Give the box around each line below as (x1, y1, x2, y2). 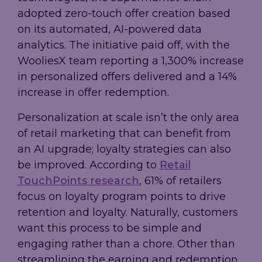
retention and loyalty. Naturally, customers (18, 206, 238, 219)
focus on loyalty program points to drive (18, 190, 226, 204)
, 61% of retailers (139, 174, 222, 188)
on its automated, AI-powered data (18, 23, 202, 36)
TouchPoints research (18, 174, 139, 188)
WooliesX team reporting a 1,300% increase (18, 54, 244, 68)
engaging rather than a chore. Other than (18, 237, 235, 251)
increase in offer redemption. (18, 86, 169, 99)
